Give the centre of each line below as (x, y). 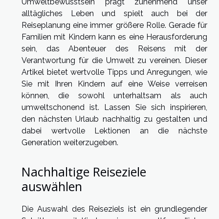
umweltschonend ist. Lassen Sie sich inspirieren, (114, 108)
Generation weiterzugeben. (70, 143)
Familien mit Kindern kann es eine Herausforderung (114, 37)
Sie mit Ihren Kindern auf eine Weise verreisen (114, 84)
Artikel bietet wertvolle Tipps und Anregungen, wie (114, 72)
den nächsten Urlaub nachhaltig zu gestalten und (114, 119)
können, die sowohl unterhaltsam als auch (114, 96)
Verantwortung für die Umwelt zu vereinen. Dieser (114, 61)
